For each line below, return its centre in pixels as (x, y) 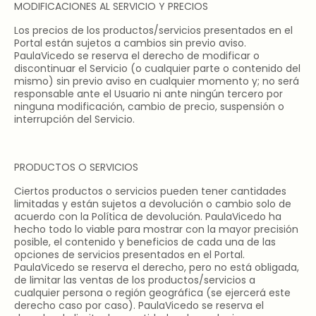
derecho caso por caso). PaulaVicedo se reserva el (139, 305)
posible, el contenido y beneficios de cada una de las (145, 242)
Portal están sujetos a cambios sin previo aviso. (130, 43)
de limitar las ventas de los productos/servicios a (135, 280)
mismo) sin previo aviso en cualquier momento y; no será (157, 81)
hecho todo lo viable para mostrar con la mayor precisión (156, 229)
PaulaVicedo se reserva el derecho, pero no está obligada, (157, 267)
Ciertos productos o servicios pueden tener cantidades (150, 191)
